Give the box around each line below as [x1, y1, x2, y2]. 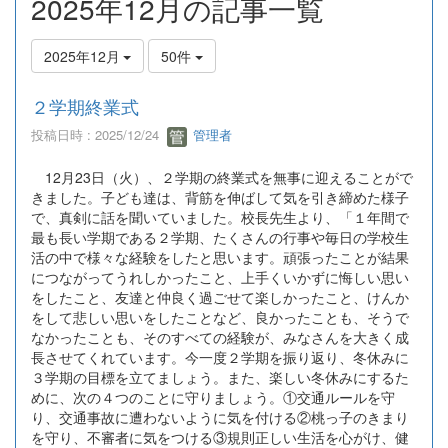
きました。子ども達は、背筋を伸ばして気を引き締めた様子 [31, 186, 409, 207]
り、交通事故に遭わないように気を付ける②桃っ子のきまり [31, 406, 409, 427]
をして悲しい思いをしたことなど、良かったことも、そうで [31, 306, 409, 327]
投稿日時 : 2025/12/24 [31, 125, 167, 144]
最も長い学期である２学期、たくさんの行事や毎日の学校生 [31, 226, 409, 247]
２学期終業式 [31, 93, 139, 119]
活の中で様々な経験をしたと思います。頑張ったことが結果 [31, 246, 409, 267]
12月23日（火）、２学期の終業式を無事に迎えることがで [31, 166, 413, 187]
